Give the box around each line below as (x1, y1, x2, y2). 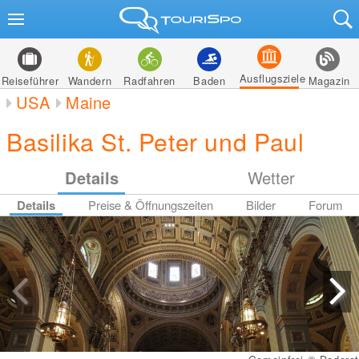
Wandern (67, 73, 112, 88)
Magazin (308, 73, 350, 88)
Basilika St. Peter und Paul (6, 123, 305, 159)
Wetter (247, 166, 295, 189)
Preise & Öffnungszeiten (87, 196, 213, 213)
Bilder (246, 196, 276, 213)
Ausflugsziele (239, 71, 306, 86)
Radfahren (123, 73, 175, 88)
